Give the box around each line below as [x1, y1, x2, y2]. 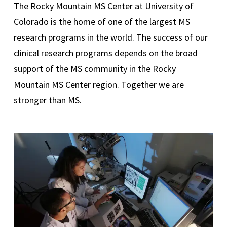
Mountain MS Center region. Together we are [13, 78, 184, 90]
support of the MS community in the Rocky [13, 62, 176, 74]
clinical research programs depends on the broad [13, 47, 198, 59]
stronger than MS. [13, 94, 82, 106]
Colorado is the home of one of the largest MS [13, 15, 190, 27]
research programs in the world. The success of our [13, 31, 208, 43]
